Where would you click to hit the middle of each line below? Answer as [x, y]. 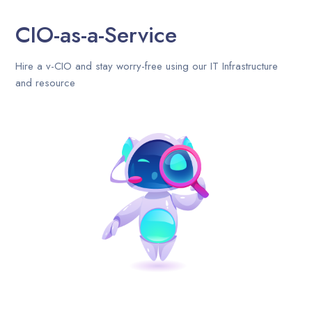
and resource [46, 83]
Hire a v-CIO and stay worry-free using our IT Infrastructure [147, 66]
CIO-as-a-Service [96, 34]
